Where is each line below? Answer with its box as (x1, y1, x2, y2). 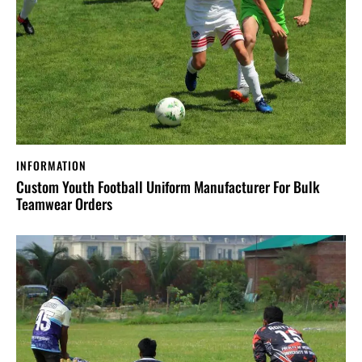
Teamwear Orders (16, 193, 112, 215)
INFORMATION (16, 156, 86, 174)
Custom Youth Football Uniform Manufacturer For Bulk (16, 176, 319, 198)
